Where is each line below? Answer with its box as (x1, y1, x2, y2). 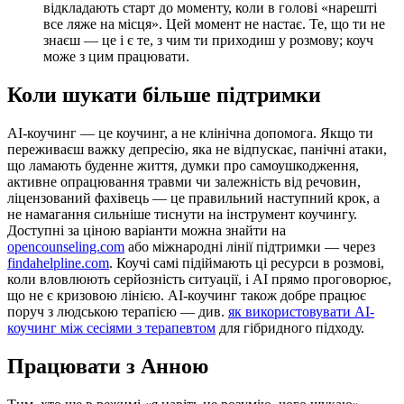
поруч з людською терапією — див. (7, 304, 228, 319)
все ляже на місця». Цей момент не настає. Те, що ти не (43, 16, 385, 32)
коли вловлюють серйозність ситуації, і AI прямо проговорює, (7, 271, 391, 287)
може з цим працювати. (43, 49, 189, 65)
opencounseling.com (7, 239, 124, 254)
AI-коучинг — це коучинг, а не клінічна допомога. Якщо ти (7, 125, 373, 141)
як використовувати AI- (228, 304, 374, 319)
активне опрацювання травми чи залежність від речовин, (7, 174, 361, 189)
